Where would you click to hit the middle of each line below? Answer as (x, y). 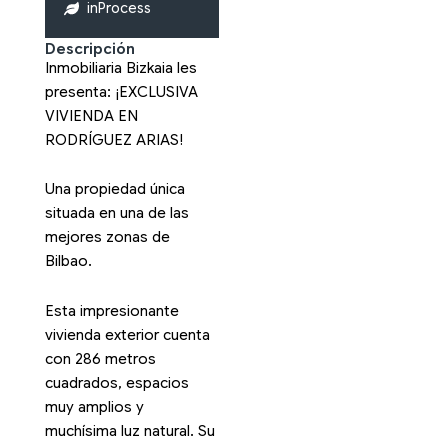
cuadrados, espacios (116, 382)
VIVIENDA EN (91, 115)
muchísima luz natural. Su (129, 430)
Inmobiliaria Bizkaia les (120, 67)
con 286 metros (100, 358)
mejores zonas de (107, 237)
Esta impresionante (111, 310)
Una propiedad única (114, 189)
